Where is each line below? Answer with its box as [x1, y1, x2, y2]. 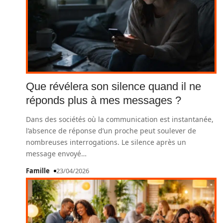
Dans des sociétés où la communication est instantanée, [26, 114, 214, 124]
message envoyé [26, 149, 81, 158]
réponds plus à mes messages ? [26, 94, 181, 107]
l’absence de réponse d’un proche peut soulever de [26, 126, 196, 135]
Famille [26, 166, 50, 175]
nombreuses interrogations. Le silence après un [26, 137, 186, 147]
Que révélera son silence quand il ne [26, 80, 201, 93]
